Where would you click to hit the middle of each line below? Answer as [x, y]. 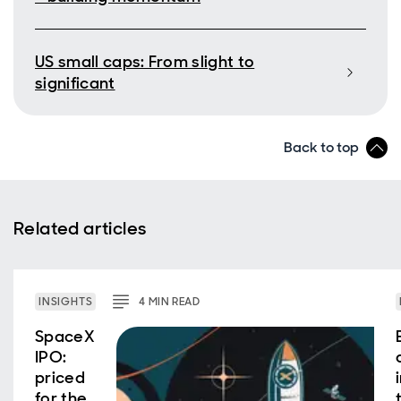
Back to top [321, 147]
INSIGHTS [66, 302]
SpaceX [65, 337]
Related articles [80, 228]
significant [75, 83]
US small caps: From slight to [145, 62]
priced [60, 378]
